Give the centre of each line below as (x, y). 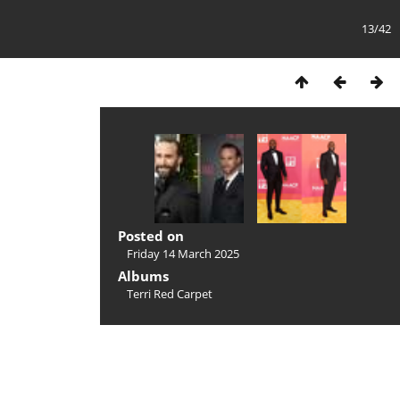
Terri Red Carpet (170, 294)
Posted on (151, 236)
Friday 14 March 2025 (183, 254)
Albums (143, 276)
